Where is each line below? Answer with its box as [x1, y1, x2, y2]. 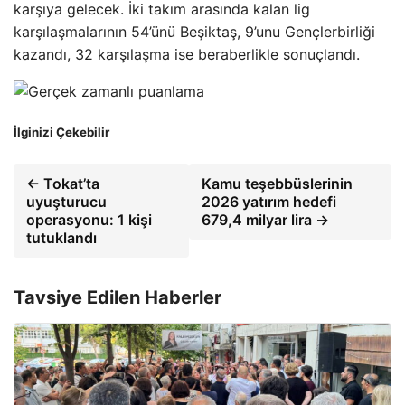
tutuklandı [26, 229, 97, 248]
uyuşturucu [26, 193, 107, 212]
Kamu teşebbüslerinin [202, 174, 353, 193]
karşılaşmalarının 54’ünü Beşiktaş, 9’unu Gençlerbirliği [14, 23, 375, 42]
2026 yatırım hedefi [202, 193, 336, 212]
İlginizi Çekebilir [14, 125, 109, 140]
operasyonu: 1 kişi [26, 211, 152, 230]
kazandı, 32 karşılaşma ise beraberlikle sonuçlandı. [14, 45, 360, 64]
